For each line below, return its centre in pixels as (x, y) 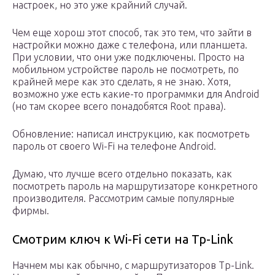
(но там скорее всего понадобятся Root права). (119, 107)
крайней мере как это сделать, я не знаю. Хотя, (122, 82)
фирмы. (31, 211)
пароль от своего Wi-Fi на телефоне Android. (114, 146)
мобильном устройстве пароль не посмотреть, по (126, 70)
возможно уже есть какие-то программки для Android (136, 94)
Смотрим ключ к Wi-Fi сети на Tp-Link (123, 239)
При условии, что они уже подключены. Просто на (128, 57)
